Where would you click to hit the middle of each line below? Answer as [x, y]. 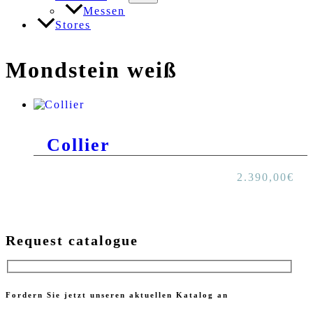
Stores [73, 24]
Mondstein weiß [92, 70]
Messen [104, 10]
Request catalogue [72, 240]
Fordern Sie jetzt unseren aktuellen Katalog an [117, 295]
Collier [79, 145]
